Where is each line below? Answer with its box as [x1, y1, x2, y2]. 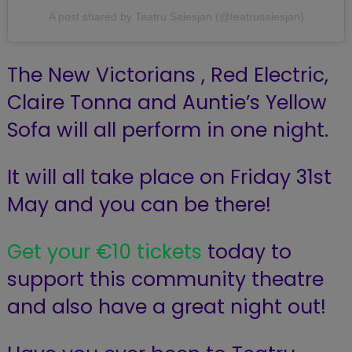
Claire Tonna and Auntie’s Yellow [6, 88, 327, 116]
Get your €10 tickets [6, 237, 202, 266]
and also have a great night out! [6, 292, 326, 321]
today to [201, 237, 291, 266]
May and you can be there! [6, 190, 271, 218]
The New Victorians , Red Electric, [6, 60, 328, 89]
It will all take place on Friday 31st [6, 163, 332, 191]
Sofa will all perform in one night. [6, 115, 328, 144]
